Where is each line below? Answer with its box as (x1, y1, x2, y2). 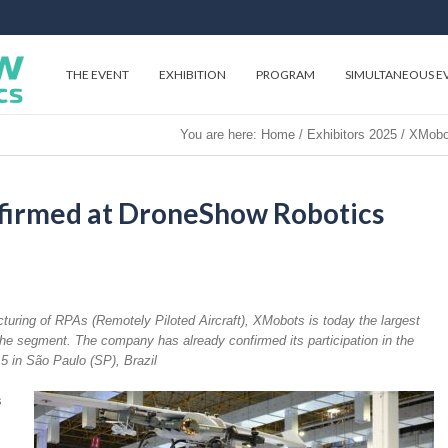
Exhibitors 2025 (307, 127, 397, 142)
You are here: (180, 127, 261, 142)
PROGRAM (256, 67, 315, 82)
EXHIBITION (159, 67, 226, 82)
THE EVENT (66, 67, 129, 82)
